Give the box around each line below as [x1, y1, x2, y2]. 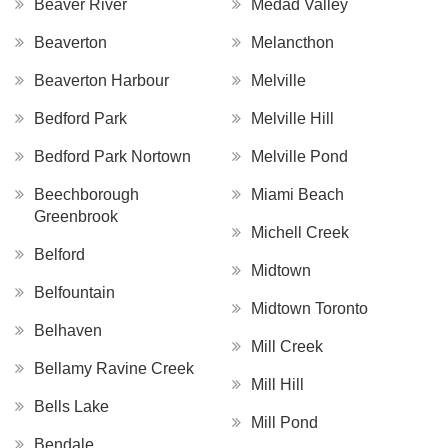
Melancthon [251, 34, 334, 52]
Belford [34, 246, 85, 264]
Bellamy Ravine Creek [34, 360, 194, 378]
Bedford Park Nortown [34, 148, 191, 166]
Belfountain [34, 284, 115, 302]
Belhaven [34, 322, 102, 340]
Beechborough [34, 186, 139, 204]
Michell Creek [251, 224, 349, 242]
